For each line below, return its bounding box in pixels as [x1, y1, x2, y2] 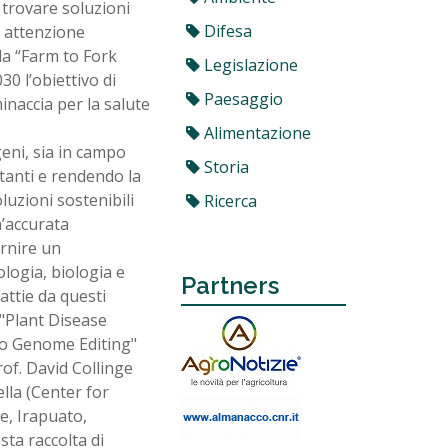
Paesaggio [200, 88, 283, 110]
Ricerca [200, 190, 257, 212]
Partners [181, 271, 279, 300]
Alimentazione [200, 122, 311, 144]
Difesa [200, 20, 252, 42]
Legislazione [200, 54, 298, 76]
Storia [200, 156, 249, 178]
